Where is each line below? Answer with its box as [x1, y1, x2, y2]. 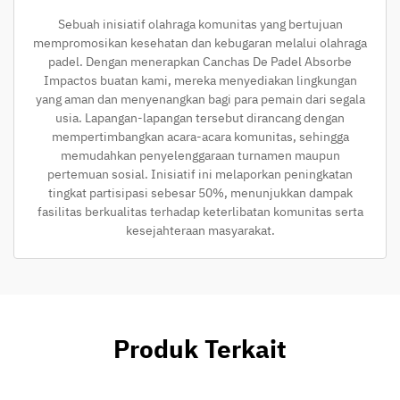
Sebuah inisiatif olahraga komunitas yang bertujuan [57, 15, 343, 32]
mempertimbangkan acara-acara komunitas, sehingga [51, 128, 349, 145]
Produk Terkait [113, 331, 287, 365]
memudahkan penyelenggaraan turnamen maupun [60, 146, 340, 163]
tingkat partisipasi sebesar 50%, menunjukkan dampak [47, 184, 353, 201]
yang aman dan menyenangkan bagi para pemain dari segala [35, 90, 365, 107]
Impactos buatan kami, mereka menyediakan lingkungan [43, 71, 357, 88]
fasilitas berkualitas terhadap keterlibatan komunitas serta [37, 203, 363, 220]
